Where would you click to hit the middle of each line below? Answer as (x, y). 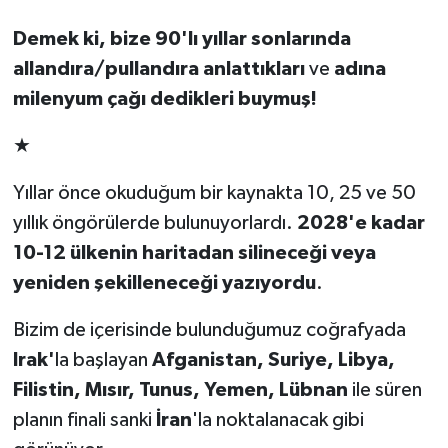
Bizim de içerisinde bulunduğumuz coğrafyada (209, 330)
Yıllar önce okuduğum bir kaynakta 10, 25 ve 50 (214, 193)
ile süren (384, 390)
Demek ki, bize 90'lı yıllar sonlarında (181, 39)
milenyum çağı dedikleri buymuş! (164, 99)
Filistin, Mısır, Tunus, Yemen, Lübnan (180, 390)
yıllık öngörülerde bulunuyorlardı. (154, 223)
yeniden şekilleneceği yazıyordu (164, 283)
